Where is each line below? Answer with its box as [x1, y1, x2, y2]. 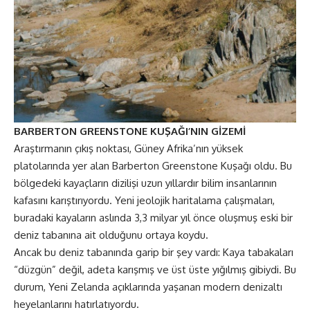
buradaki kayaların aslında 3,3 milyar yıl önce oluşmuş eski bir [14, 211, 293, 224]
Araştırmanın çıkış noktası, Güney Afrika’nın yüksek [14, 142, 243, 155]
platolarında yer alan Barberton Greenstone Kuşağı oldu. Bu [14, 159, 292, 172]
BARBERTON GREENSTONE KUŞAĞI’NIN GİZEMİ [14, 125, 246, 138]
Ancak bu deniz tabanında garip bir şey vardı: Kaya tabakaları [14, 246, 293, 259]
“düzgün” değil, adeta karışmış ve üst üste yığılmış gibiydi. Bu [14, 263, 296, 276]
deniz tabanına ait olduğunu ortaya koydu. [14, 228, 208, 241]
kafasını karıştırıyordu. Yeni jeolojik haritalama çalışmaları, [14, 194, 275, 207]
